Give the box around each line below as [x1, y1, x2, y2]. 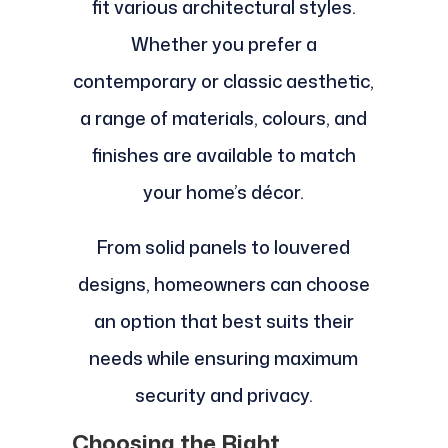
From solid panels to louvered [97, 234, 351, 261]
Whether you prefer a [130, 31, 317, 58]
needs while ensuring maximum [89, 345, 359, 372]
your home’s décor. [143, 179, 305, 206]
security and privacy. [134, 382, 313, 409]
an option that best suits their [93, 308, 354, 335]
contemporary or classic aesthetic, [73, 68, 375, 95]
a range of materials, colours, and [80, 105, 368, 132]
